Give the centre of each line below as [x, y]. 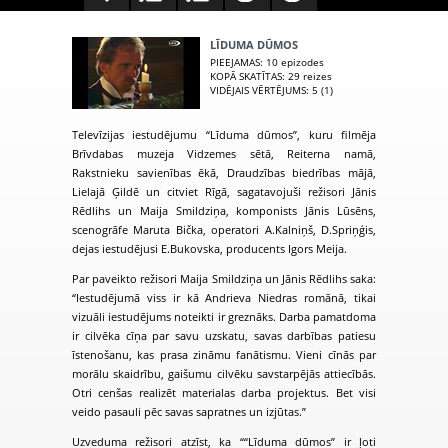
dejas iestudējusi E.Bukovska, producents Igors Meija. [209, 248]
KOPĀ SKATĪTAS [246, 76]
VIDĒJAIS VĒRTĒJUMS [258, 90]
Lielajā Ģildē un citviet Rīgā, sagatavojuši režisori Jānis [224, 191]
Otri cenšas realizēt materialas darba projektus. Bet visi [224, 392]
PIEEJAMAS [235, 62]
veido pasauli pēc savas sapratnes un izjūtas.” [189, 411]
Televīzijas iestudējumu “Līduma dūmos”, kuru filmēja [224, 134]
